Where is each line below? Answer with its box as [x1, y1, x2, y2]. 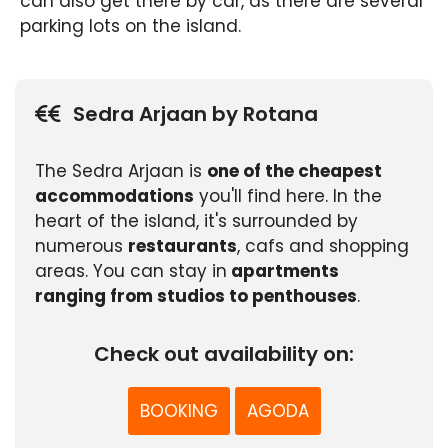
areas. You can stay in [35, 258, 227, 283]
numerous [35, 233, 128, 258]
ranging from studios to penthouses [35, 283, 357, 308]
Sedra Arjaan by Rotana [73, 99, 318, 128]
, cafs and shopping [237, 233, 409, 258]
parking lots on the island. [20, 13, 241, 38]
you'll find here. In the [194, 183, 382, 208]
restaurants [128, 233, 237, 258]
